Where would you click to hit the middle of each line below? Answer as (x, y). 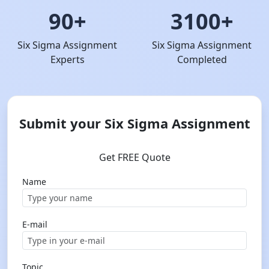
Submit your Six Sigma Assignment (134, 123)
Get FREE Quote (134, 157)
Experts (67, 59)
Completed (202, 59)
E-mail (35, 224)
